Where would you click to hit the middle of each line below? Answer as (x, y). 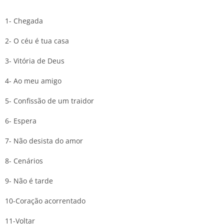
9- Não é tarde (29, 180)
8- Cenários (24, 160)
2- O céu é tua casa (37, 40)
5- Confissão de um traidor (49, 100)
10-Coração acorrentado (45, 200)
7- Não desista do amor (44, 140)
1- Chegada (24, 20)
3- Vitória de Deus (35, 60)
